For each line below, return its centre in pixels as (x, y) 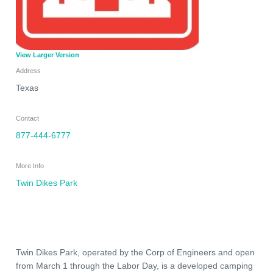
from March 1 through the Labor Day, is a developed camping (134, 266)
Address (28, 71)
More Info (30, 166)
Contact (27, 118)
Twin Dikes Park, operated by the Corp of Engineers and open (135, 252)
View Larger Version (48, 55)
